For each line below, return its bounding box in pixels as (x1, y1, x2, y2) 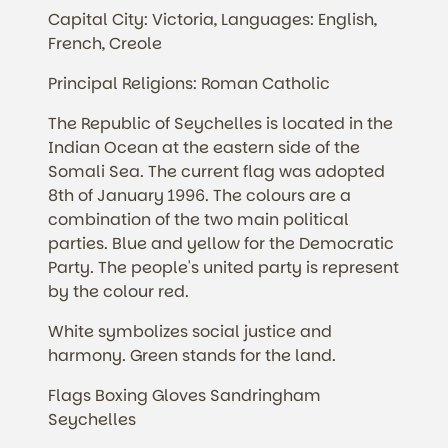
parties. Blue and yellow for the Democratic (48, 232, 394, 256)
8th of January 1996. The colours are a (48, 184, 351, 208)
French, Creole (48, 32, 162, 56)
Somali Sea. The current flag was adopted (48, 160, 385, 184)
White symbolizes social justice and (48, 320, 332, 344)
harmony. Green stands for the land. (48, 344, 336, 368)
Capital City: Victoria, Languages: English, (48, 8, 377, 32)
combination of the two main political (48, 208, 349, 232)
